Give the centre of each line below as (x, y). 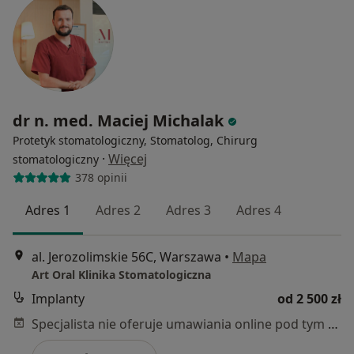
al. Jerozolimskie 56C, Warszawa (126, 257)
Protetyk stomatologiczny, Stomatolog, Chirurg (135, 140)
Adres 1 (48, 210)
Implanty (58, 299)
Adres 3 (188, 210)
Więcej (128, 158)
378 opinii (101, 178)
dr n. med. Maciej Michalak (118, 120)
